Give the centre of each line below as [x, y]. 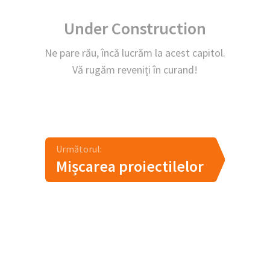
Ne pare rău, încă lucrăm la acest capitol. [135, 53]
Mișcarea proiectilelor [130, 166]
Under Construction [135, 28]
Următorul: [79, 149]
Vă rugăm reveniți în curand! [135, 70]
